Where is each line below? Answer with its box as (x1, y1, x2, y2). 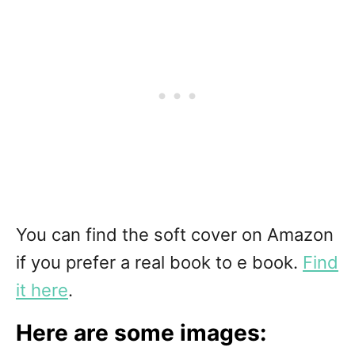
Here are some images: (16, 319, 266, 347)
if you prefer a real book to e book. (16, 252, 303, 273)
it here (16, 280, 68, 301)
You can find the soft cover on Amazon (16, 224, 334, 246)
